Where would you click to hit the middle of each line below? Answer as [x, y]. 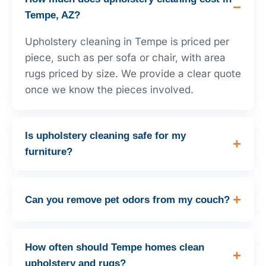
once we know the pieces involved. [109, 90]
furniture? [49, 152]
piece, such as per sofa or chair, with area [125, 58]
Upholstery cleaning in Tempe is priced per [127, 42]
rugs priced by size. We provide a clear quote [133, 74]
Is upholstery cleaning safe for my [105, 136]
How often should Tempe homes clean [115, 248]
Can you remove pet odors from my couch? [127, 199]
